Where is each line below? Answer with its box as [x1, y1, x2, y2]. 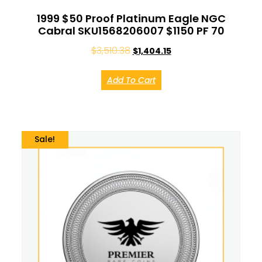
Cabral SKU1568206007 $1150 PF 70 [37, 23, 225, 39]
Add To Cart [106, 74, 156, 87]
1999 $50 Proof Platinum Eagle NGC [36, 11, 226, 26]
